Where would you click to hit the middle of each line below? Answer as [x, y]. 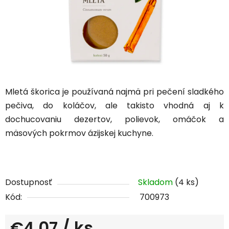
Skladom [156, 182]
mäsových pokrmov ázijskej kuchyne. [79, 133]
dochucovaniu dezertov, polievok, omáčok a [114, 120]
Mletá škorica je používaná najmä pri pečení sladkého [114, 92]
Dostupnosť [29, 182]
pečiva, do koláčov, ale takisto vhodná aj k [114, 106]
